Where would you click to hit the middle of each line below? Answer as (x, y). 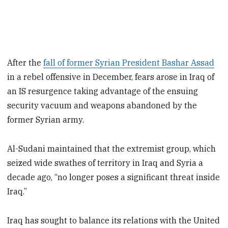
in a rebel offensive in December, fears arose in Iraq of (111, 77)
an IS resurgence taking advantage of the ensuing (103, 91)
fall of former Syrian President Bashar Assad (129, 63)
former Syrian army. (46, 120)
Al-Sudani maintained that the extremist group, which (112, 149)
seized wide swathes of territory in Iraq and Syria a (105, 163)
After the (25, 63)
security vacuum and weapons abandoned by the (102, 106)
